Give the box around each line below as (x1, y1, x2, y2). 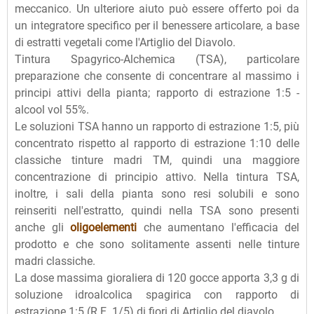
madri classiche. (15, 254, 95, 268)
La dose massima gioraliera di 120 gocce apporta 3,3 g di (15, 271, 299, 285)
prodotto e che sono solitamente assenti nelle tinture (15, 238, 299, 252)
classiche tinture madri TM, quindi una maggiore (15, 153, 299, 168)
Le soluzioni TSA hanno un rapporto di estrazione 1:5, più (15, 120, 299, 134)
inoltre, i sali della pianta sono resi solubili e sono (15, 187, 299, 201)
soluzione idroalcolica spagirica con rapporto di (15, 288, 299, 302)
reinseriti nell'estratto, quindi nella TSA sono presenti (15, 204, 299, 218)
